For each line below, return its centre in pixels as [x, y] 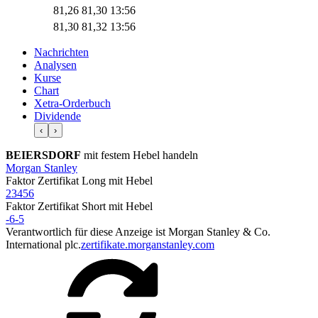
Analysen [55, 65]
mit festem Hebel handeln [139, 155]
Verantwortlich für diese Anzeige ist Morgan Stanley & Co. [138, 231]
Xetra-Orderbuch [72, 103]
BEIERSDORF [43, 155]
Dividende [57, 116]
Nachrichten [61, 52]
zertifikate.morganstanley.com [148, 244]
